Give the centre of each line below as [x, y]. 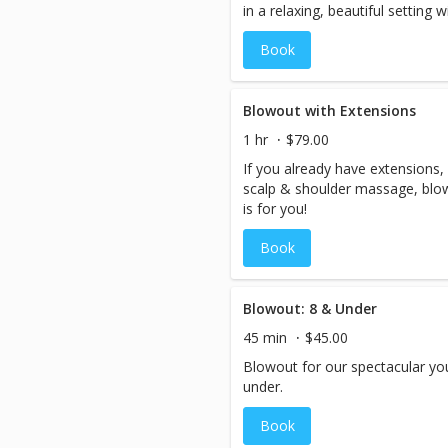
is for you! [275, 208]
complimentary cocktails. [323, 30]
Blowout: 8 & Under [310, 308]
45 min [265, 337]
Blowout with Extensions [329, 110]
